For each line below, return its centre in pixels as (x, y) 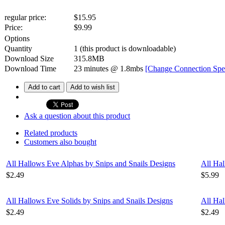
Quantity (18, 48)
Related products (51, 133)
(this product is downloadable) (128, 48)
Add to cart (44, 87)
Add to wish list (93, 87)
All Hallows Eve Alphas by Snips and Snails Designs (91, 163)
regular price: (25, 17)
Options (17, 38)
